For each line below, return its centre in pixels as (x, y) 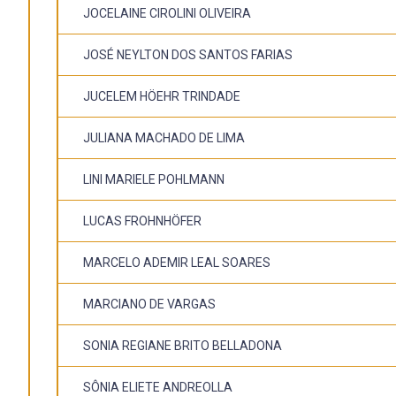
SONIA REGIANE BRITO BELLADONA (183, 345)
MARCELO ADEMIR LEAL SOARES (177, 262)
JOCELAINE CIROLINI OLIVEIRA (167, 13)
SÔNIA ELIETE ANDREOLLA (158, 387)
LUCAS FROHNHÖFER (142, 221)
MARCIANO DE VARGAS (149, 304)
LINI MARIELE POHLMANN (154, 179)
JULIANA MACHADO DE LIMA (164, 137)
